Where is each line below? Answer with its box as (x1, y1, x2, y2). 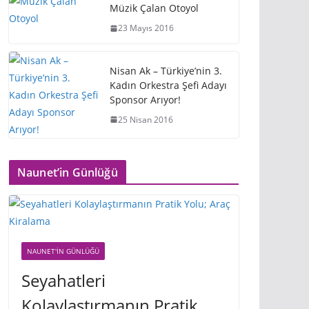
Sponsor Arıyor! (110, 92, 181, 106)
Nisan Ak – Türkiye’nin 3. (110, 63, 222, 77)
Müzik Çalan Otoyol (110, 1, 199, 14)
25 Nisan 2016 (118, 113, 173, 126)
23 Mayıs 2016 (118, 22, 174, 34)
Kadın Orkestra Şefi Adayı (110, 78, 227, 92)
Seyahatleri (21, 269, 106, 292)
